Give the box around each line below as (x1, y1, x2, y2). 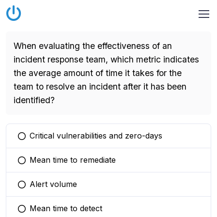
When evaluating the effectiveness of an (14, 41, 172, 51)
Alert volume (30, 179, 77, 189)
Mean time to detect (30, 203, 102, 213)
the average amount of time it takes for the (14, 68, 182, 78)
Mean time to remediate (30, 155, 116, 165)
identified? (14, 95, 55, 105)
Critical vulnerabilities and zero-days (30, 131, 162, 140)
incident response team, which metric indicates (14, 54, 199, 64)
